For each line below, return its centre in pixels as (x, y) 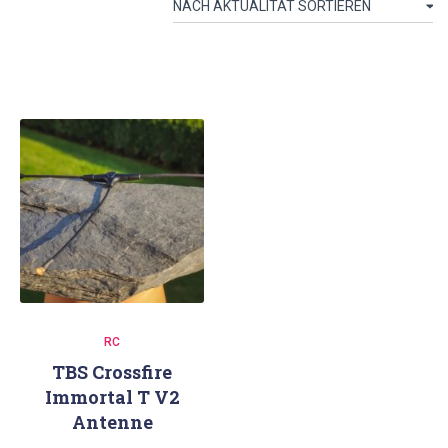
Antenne (112, 422)
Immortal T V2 (112, 397)
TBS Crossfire (112, 372)
